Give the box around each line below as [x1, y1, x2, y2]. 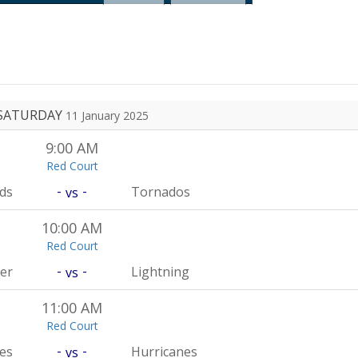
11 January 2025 [65, 108, 149, 123]
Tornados [131, 183, 191, 201]
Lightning [131, 263, 190, 280]
